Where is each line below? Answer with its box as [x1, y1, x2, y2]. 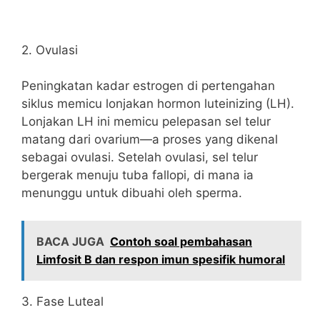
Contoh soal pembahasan [110, 234, 252, 249]
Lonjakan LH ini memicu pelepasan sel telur [21, 114, 271, 129]
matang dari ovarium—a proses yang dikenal [21, 132, 278, 146]
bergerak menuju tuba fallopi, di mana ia [21, 168, 254, 182]
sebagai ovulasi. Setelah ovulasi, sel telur [21, 150, 258, 164]
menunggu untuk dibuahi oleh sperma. [21, 186, 242, 200]
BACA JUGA [36, 234, 104, 249]
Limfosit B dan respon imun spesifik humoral [36, 251, 285, 266]
